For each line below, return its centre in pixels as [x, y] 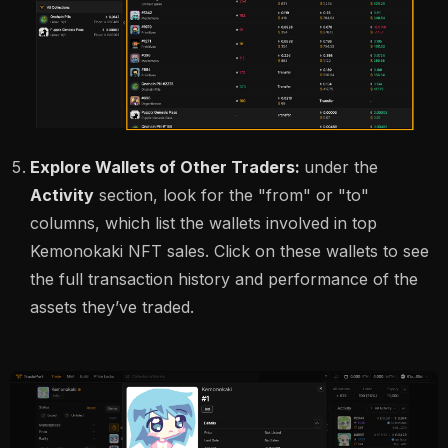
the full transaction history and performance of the [224, 278]
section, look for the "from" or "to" [231, 194]
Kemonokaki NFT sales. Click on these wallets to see [229, 250]
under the [341, 166]
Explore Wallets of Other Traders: [167, 166]
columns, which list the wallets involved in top [203, 222]
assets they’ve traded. [112, 306]
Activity [62, 194]
